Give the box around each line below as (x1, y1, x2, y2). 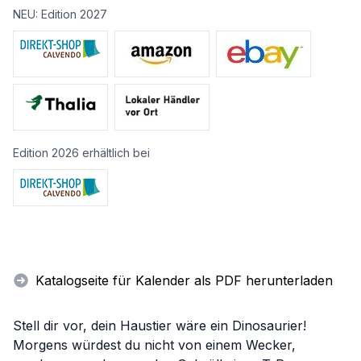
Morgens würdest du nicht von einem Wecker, (13, 337, 296, 354)
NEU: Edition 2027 (13, 7, 107, 22)
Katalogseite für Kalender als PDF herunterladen (35, 272, 333, 289)
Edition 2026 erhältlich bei (13, 146, 150, 160)
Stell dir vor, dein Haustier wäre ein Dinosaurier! (13, 317, 306, 334)
